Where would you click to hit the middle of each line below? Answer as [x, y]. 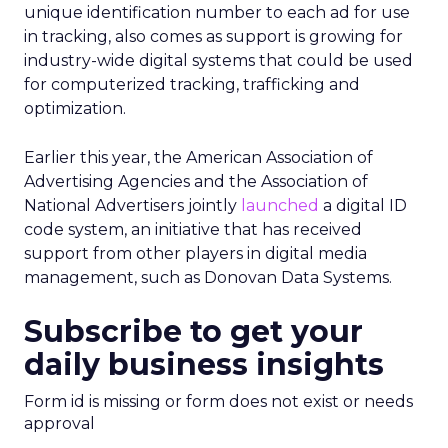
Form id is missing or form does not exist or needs [218, 401]
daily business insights [204, 364]
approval [59, 423]
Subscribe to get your [193, 331]
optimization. [75, 108]
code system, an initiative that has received [193, 229]
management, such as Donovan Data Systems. [208, 277]
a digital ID [363, 205]
